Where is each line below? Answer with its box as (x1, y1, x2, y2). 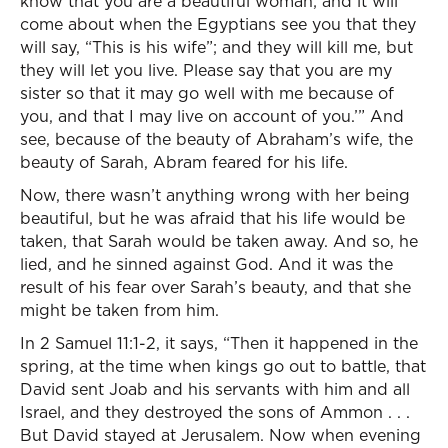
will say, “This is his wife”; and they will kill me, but (20, 36, 413, 58)
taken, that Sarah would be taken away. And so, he (20, 230, 418, 252)
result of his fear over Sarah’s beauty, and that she (20, 276, 411, 298)
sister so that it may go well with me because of (20, 82, 394, 104)
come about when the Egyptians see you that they (20, 13, 416, 35)
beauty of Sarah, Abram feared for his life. (20, 151, 348, 173)
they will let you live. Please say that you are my (20, 59, 392, 81)
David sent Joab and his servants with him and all (20, 378, 410, 400)
